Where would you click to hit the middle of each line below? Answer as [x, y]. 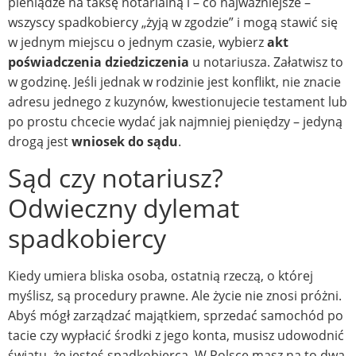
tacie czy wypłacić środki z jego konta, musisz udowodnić [176, 335]
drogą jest [40, 141]
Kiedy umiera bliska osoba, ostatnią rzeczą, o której [161, 275]
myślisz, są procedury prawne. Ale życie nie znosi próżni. [175, 295]
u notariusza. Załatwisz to [266, 62]
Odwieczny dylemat [124, 207]
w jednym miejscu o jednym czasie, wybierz [137, 42]
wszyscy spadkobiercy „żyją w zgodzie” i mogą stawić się [173, 22]
